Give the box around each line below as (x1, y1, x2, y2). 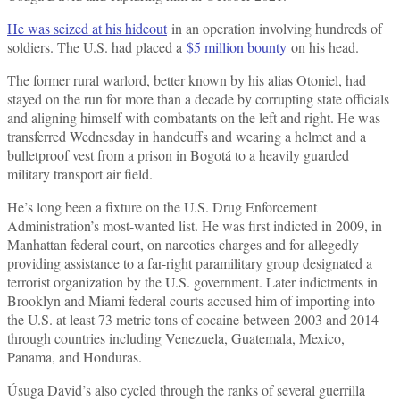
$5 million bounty (187, 37, 287, 56)
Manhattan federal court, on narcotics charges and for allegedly (7, 234, 359, 254)
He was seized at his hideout (7, 18, 167, 37)
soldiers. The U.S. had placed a (7, 37, 187, 56)
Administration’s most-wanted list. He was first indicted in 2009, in (7, 215, 382, 235)
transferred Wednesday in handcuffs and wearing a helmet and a (7, 126, 366, 146)
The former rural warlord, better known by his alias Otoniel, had (7, 70, 366, 89)
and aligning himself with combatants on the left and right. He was (7, 107, 380, 127)
